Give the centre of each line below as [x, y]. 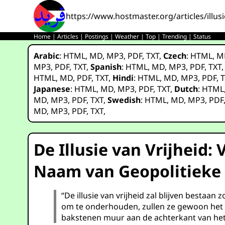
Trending [175, 36]
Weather [127, 36]
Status [202, 36]
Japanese [52, 89]
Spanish [106, 67]
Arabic [47, 56]
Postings [97, 36]
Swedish [124, 100]
